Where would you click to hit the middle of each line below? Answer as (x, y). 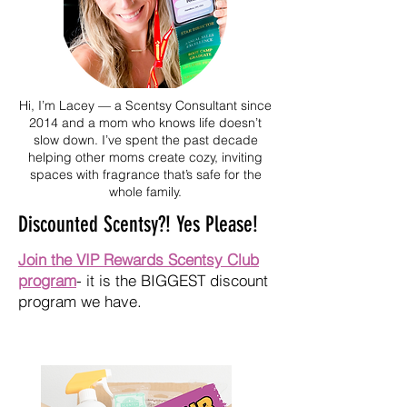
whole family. (145, 191)
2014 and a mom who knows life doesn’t (145, 122)
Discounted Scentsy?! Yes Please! (138, 224)
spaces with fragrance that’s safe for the (145, 174)
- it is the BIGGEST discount (172, 280)
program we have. (80, 301)
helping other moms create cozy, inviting (145, 157)
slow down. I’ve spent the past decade (145, 139)
